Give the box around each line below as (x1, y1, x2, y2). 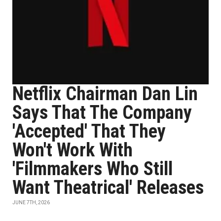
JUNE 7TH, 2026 (12, 200, 50, 205)
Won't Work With (12, 139, 133, 161)
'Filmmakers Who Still (12, 158, 173, 180)
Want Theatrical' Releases (12, 177, 204, 198)
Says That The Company (12, 102, 192, 123)
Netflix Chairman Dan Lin (12, 83, 198, 105)
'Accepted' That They (12, 120, 166, 142)
